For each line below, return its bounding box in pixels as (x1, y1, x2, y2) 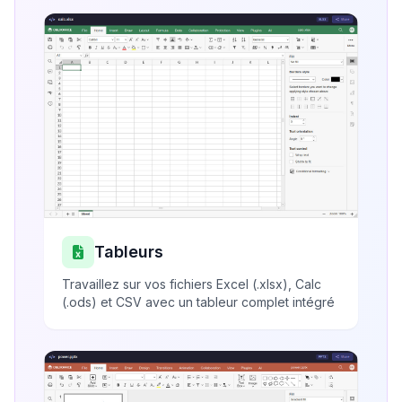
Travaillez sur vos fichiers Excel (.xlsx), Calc (62, 276, 321, 293)
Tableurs (94, 242, 163, 262)
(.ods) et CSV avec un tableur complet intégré (62, 294, 335, 310)
